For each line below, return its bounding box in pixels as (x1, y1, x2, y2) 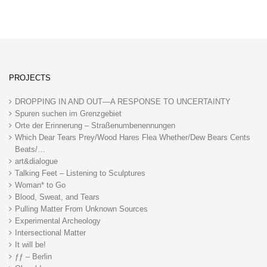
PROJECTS (9, 73, 51, 82)
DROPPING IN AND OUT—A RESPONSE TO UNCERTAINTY (15, 97, 231, 106)
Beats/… (15, 144, 45, 154)
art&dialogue (15, 156, 58, 166)
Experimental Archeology (15, 216, 101, 225)
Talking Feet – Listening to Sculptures (15, 168, 145, 178)
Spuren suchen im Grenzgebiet (15, 108, 122, 118)
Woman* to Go (15, 180, 66, 190)
